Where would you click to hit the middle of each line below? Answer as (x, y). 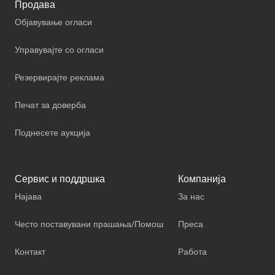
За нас (191, 196)
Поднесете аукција (52, 133)
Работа (192, 252)
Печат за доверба (50, 105)
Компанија (202, 179)
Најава (28, 196)
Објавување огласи (53, 22)
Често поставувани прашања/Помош (89, 224)
